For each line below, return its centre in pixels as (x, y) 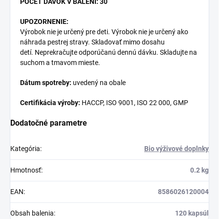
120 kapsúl (192, 213)
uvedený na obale (99, 83)
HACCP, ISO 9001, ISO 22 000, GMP (135, 103)
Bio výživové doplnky (176, 149)
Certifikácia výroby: (51, 103)
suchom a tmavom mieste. (60, 63)
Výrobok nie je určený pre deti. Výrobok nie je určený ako (104, 32)
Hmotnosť (26, 170)
